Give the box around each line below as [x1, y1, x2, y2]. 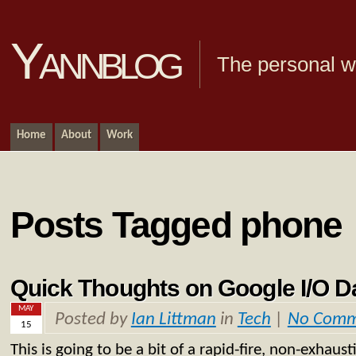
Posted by [54, 311, 131, 330]
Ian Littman [130, 311, 216, 330]
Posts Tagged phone [10, 203, 342, 246]
